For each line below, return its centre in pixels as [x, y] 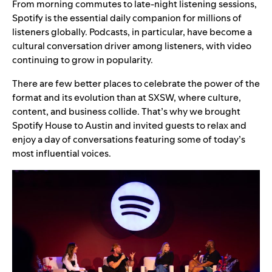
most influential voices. [63, 153]
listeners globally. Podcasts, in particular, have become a [132, 32]
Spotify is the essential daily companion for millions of [127, 18]
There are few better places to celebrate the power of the [136, 83]
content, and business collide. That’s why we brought [126, 111]
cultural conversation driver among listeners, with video [132, 46]
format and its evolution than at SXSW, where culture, [127, 97]
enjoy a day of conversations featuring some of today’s [129, 139]
